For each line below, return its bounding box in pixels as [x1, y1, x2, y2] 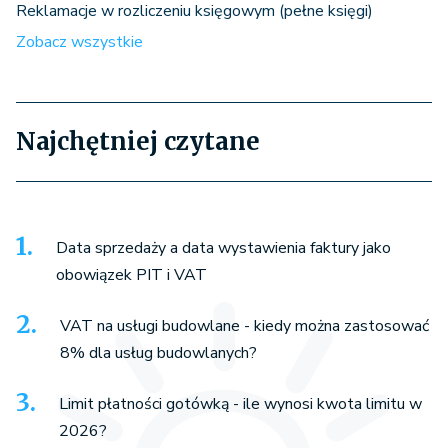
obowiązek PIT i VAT [56, 263, 207, 286]
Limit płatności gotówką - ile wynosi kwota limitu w [59, 392, 422, 415]
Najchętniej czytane [16, 125, 260, 157]
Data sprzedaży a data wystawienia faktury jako [56, 236, 391, 259]
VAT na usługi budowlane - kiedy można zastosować [60, 314, 429, 337]
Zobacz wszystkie [16, 30, 143, 53]
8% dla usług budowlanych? [60, 341, 257, 364]
